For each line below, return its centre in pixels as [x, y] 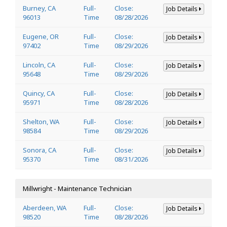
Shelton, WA [41, 121]
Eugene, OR [41, 36]
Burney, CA [39, 8]
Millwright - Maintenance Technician [77, 188]
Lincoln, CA [39, 65]
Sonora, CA [40, 150]
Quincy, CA [39, 93]
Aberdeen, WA [45, 207]
